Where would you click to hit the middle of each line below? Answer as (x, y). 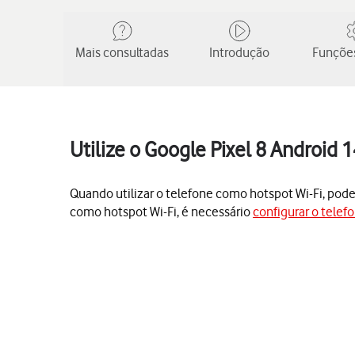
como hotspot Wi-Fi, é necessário (161, 212)
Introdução (239, 52)
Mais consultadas (122, 52)
